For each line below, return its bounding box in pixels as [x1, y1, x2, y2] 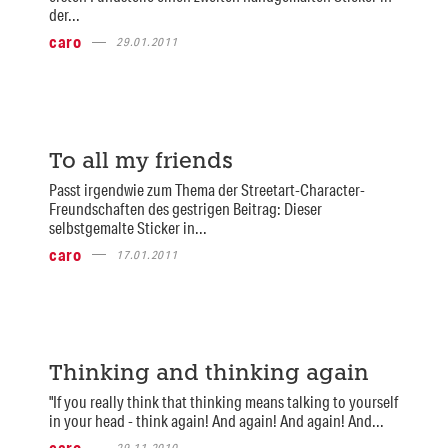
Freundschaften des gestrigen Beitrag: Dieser [48, 197, 322, 219]
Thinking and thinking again [48, 364, 369, 386]
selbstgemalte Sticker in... [48, 216, 207, 238]
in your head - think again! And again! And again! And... [48, 410, 384, 432]
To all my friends [48, 151, 233, 173]
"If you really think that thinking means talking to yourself [48, 391, 398, 413]
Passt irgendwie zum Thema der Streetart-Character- [48, 178, 365, 200]
